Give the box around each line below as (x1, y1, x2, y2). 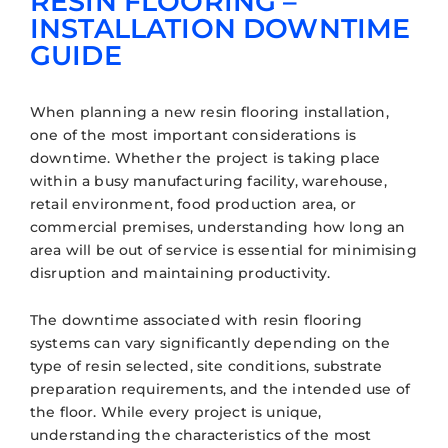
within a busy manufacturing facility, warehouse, (30, 171, 387, 190)
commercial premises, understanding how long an (30, 217, 406, 236)
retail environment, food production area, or (30, 194, 357, 213)
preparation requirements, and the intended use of (30, 379, 410, 398)
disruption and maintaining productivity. (30, 263, 331, 282)
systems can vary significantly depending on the (30, 333, 391, 352)
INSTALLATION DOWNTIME (30, 11, 411, 45)
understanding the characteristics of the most (30, 425, 372, 444)
